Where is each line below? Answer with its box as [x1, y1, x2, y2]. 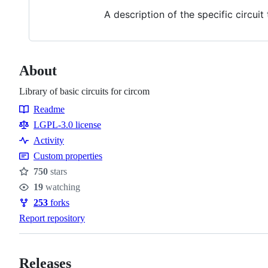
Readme [33, 103, 65, 114]
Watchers [19, 188, 65, 201]
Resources [19, 115, 68, 128]
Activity [33, 135, 64, 145]
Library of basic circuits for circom [19, 86, 150, 96]
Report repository [19, 212, 85, 223]
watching [43, 181, 80, 192]
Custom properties [33, 150, 102, 161]
